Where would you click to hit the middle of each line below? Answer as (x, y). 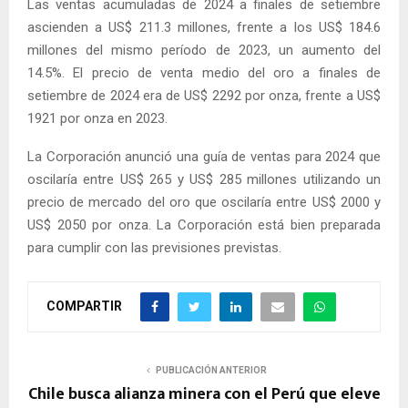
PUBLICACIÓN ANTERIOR (211, 370)
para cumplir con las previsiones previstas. (154, 247)
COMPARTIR (84, 306)
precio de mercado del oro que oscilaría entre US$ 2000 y (204, 202)
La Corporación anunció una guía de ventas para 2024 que (204, 156)
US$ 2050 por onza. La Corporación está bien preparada (204, 224)
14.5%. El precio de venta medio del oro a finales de (204, 72)
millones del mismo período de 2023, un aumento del (204, 50)
